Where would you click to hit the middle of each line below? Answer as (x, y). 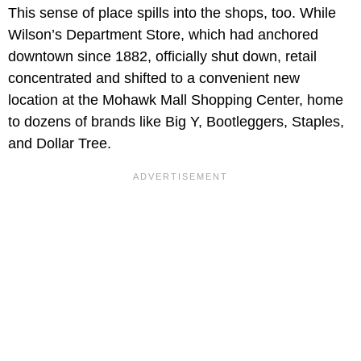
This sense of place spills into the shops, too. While (172, 12)
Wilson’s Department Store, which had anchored (163, 34)
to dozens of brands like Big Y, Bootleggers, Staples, (176, 121)
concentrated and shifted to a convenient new (154, 78)
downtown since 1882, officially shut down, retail (162, 56)
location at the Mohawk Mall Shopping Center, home (176, 100)
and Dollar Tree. (60, 143)
